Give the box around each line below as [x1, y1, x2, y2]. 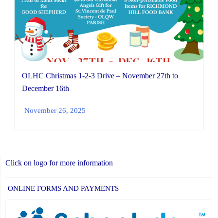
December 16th [22, 84, 69, 93]
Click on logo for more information [5, 158, 113, 167]
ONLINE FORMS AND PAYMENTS [8, 184, 119, 192]
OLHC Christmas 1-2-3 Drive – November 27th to [22, 72, 178, 80]
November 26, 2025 [24, 106, 86, 114]
